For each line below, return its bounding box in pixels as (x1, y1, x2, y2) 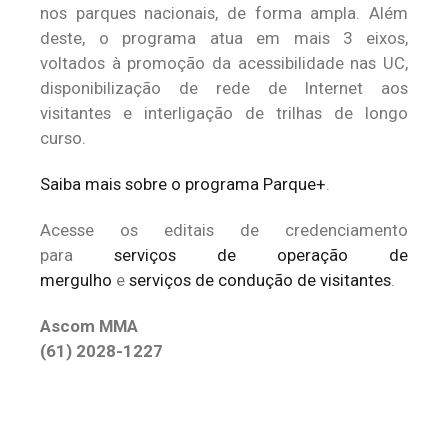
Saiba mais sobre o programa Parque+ (40, 174, 326, 194)
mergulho (40, 270, 112, 290)
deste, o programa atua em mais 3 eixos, (40, 28, 408, 48)
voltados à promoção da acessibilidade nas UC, (40, 53, 408, 73)
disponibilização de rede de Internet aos (40, 78, 408, 98)
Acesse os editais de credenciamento (40, 220, 408, 240)
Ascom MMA (40, 316, 138, 336)
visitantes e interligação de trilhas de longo (40, 103, 408, 123)
